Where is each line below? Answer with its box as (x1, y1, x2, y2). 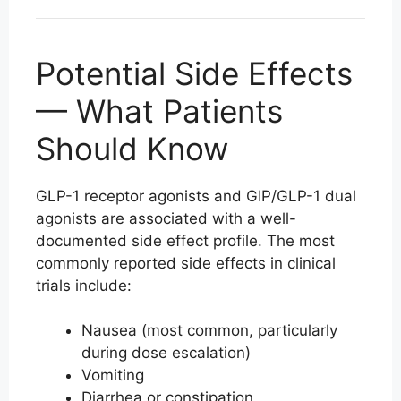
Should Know (36, 129, 228, 167)
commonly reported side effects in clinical (36, 253, 336, 272)
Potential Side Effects (36, 54, 353, 92)
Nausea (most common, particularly (81, 321, 337, 340)
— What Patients (36, 91, 283, 130)
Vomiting (81, 366, 144, 385)
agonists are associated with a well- (36, 209, 296, 227)
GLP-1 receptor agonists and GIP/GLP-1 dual (36, 186, 356, 205)
